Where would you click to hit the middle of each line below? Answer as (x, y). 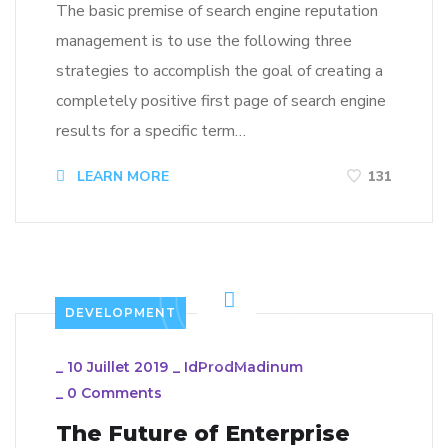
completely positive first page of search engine (221, 100)
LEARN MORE (121, 176)
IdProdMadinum (243, 366)
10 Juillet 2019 (117, 366)
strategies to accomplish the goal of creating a (219, 70)
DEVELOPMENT (120, 312)
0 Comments (114, 392)
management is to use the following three (204, 40)
